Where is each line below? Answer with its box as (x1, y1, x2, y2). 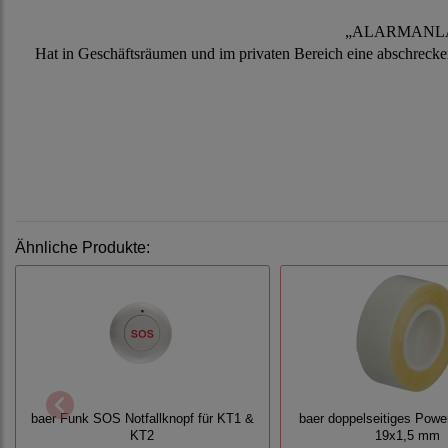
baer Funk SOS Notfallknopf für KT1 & (30, 412, 254, 427)
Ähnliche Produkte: (15, 239, 150, 257)
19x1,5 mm (374, 429, 440, 444)
